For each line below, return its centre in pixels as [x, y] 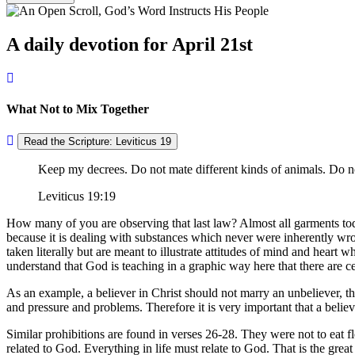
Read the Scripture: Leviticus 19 [97, 142]
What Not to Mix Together [78, 109]
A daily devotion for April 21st [130, 44]
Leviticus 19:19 [77, 197]
